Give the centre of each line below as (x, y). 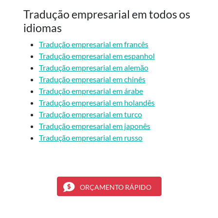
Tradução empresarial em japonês (95, 126)
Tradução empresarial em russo (91, 138)
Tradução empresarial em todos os (107, 14)
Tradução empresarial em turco (91, 114)
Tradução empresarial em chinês (92, 79)
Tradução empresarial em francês (94, 44)
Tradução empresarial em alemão (94, 68)
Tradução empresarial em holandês (97, 103)
